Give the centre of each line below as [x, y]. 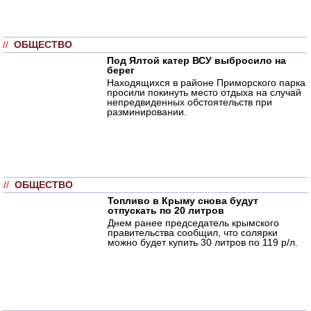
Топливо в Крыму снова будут [183, 200]
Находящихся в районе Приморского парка [206, 82]
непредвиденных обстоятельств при [190, 102]
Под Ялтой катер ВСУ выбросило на [196, 60]
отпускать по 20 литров [166, 210]
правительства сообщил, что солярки [193, 232]
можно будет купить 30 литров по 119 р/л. [203, 242]
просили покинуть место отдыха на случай [204, 92]
